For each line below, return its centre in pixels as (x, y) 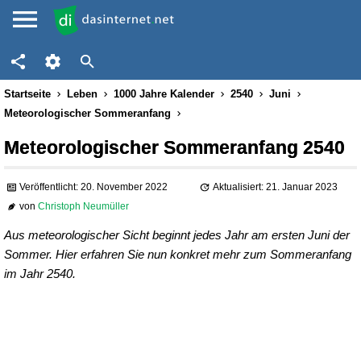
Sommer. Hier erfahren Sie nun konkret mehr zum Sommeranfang (178, 254)
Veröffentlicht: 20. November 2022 (94, 187)
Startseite (27, 94)
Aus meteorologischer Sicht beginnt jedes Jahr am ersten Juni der (177, 235)
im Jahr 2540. (40, 274)
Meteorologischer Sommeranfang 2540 (174, 147)
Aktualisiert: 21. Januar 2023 (275, 187)
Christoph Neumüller (84, 207)
